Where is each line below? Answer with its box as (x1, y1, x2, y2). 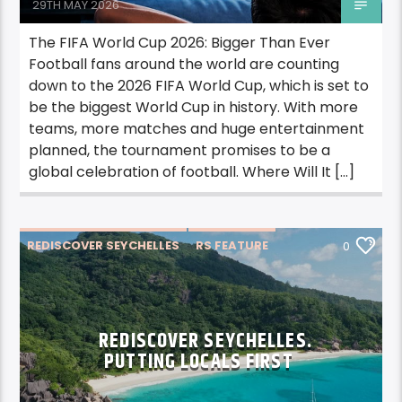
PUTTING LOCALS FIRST (104, 346, 298, 379)
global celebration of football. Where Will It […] (29, 162, 355, 183)
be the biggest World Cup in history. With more (29, 97, 359, 118)
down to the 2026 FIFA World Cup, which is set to (29, 75, 370, 97)
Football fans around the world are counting (29, 54, 340, 75)
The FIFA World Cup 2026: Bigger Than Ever (29, 32, 331, 54)
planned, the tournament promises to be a (29, 140, 331, 162)
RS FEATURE (196, 237, 269, 255)
